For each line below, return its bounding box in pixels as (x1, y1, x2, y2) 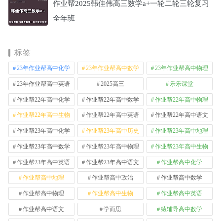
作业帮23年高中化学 (17, 127, 71, 135)
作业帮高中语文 (23, 206, 65, 213)
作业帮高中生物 (91, 190, 133, 197)
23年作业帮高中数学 (85, 65, 139, 72)
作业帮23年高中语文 (85, 158, 139, 166)
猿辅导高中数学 (160, 206, 202, 213)
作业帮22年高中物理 (154, 96, 208, 103)
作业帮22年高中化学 (17, 96, 71, 103)
